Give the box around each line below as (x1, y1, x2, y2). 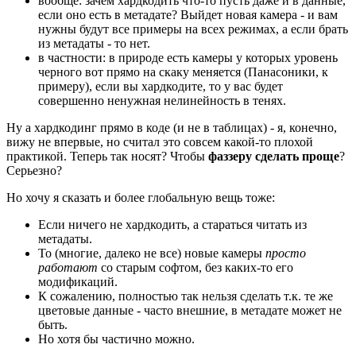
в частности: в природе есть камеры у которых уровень (38, 50, 338, 64)
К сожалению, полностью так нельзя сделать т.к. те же (38, 288, 333, 303)
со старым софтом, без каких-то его (98, 260, 293, 274)
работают (38, 260, 98, 274)
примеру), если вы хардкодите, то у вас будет (38, 79, 283, 93)
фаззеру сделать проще (208, 149, 339, 163)
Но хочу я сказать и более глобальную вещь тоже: (6, 190, 275, 204)
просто (265, 246, 306, 260)
